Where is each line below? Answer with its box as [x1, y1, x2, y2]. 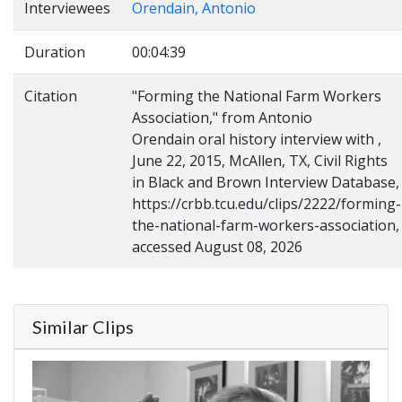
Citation [24, 86, 77, 106]
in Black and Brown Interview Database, [132, 172, 399, 192]
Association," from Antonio [132, 108, 312, 127]
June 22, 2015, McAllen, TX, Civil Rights [132, 151, 388, 170]
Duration [24, 42, 85, 62]
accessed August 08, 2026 [132, 237, 302, 257]
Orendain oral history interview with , [132, 129, 385, 149]
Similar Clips [32, 316, 134, 337]
